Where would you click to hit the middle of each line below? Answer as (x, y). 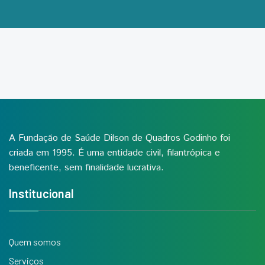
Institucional (41, 193)
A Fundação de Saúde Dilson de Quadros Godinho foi (119, 138)
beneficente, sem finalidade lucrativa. (86, 168)
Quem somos (35, 242)
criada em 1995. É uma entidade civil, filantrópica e (114, 153)
